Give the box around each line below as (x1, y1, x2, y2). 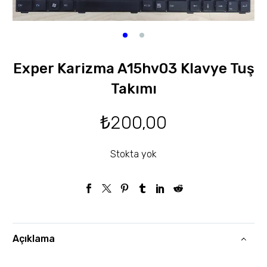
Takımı (110, 80, 157, 97)
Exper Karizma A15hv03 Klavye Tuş (13, 60, 254, 77)
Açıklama (13, 232, 55, 244)
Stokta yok (110, 148, 157, 160)
